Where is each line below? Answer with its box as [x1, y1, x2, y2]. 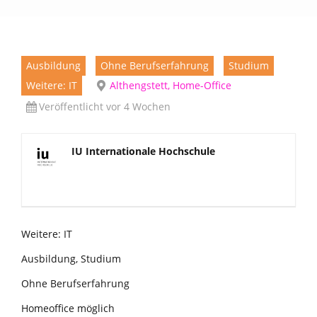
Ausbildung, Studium [21, 252, 121, 266]
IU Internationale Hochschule [71, 144, 215, 158]
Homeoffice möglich [21, 301, 115, 316]
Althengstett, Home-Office [110, 79, 231, 93]
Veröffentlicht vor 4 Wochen [39, 100, 171, 114]
